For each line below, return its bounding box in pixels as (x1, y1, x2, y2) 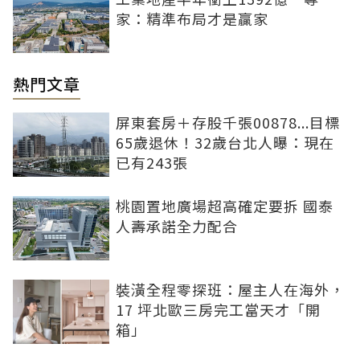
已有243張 (116, 152, 188, 174)
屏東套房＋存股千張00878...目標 (116, 112, 340, 133)
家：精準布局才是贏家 (116, 8, 268, 30)
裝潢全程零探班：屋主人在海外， (116, 279, 345, 301)
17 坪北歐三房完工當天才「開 (116, 299, 321, 321)
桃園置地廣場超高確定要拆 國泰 (116, 195, 333, 217)
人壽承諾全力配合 (116, 215, 238, 237)
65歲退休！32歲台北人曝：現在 (116, 132, 334, 153)
